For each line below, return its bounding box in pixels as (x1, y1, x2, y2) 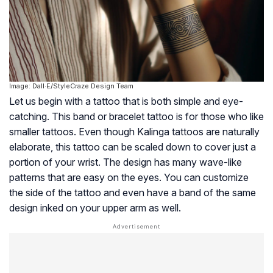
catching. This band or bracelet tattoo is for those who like (9, 110, 264, 123)
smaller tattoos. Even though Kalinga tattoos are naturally (9, 126, 260, 138)
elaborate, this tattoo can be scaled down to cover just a (9, 141, 256, 154)
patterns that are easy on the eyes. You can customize (9, 171, 249, 184)
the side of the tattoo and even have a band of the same (9, 186, 256, 199)
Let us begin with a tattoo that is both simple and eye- (9, 95, 243, 108)
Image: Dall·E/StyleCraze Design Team (9, 82, 133, 91)
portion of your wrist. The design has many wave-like (9, 156, 242, 169)
